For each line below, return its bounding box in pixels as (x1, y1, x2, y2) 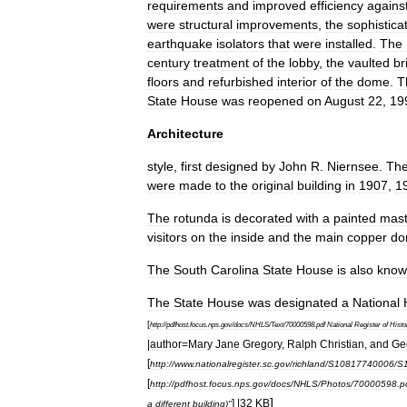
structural (179, 16, 233, 32)
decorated (234, 210, 293, 225)
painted (333, 210, 376, 225)
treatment (194, 55, 249, 70)
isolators (216, 35, 264, 51)
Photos (321, 378, 351, 389)
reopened (248, 93, 303, 108)
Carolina (211, 262, 259, 277)
